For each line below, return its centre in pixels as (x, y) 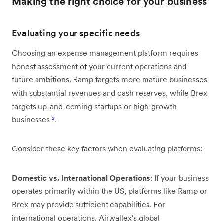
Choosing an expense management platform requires (105, 53)
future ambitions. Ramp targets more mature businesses (110, 79)
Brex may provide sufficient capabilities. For (89, 204)
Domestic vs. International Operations (81, 178)
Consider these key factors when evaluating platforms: (107, 148)
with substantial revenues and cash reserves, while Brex (110, 93)
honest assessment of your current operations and (99, 66)
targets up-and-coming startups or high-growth (94, 106)
